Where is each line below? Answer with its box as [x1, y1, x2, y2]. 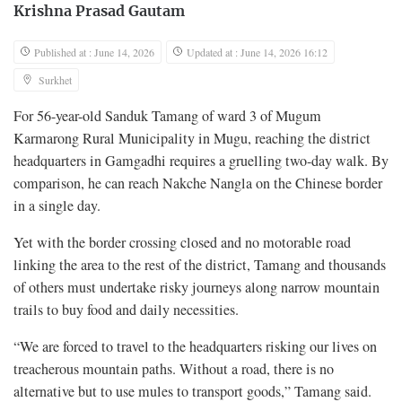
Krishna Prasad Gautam [13, 4, 185, 20]
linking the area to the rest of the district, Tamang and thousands [13, 255, 386, 275]
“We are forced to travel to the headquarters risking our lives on [13, 336, 377, 357]
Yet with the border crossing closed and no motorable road [13, 232, 351, 253]
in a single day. [13, 196, 100, 216]
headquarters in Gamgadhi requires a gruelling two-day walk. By [13, 151, 389, 171]
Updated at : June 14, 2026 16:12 [187, 45, 328, 60]
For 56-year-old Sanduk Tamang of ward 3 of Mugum [13, 106, 321, 127]
